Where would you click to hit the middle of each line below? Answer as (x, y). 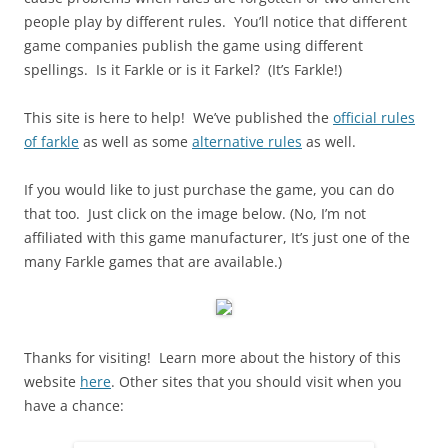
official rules (374, 117)
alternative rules (247, 141)
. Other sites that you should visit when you (256, 381)
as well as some (135, 141)
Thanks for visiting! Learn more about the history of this (212, 357)
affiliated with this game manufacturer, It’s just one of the (217, 237)
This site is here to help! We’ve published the (178, 117)
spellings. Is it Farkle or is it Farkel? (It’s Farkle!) (183, 69)
